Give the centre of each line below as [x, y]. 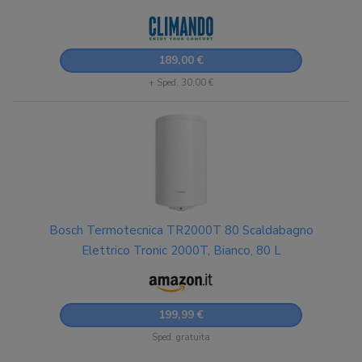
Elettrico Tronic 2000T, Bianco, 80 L [181, 250]
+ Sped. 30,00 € [181, 83]
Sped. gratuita [181, 337]
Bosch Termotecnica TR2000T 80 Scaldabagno [181, 230]
